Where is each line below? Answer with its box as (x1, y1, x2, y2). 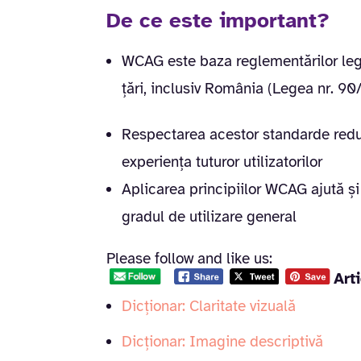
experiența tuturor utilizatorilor (122, 151, 322, 172)
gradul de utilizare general (122, 206, 297, 226)
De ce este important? (106, 6, 330, 34)
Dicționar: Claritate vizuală (122, 296, 296, 316)
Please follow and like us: (106, 248, 272, 268)
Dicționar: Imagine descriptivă (122, 331, 323, 351)
